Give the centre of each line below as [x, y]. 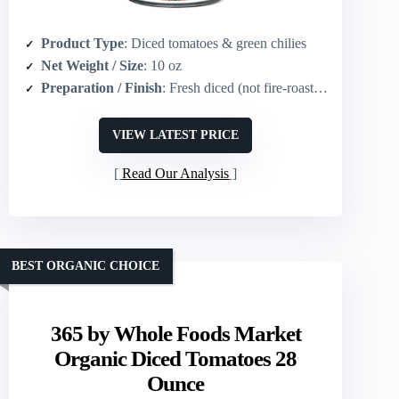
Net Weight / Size [92, 65]
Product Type [82, 43]
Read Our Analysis [176, 173]
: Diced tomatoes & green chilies [215, 43]
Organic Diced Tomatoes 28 [176, 358]
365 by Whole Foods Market [175, 333]
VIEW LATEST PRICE [176, 134]
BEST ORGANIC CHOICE [85, 266]
